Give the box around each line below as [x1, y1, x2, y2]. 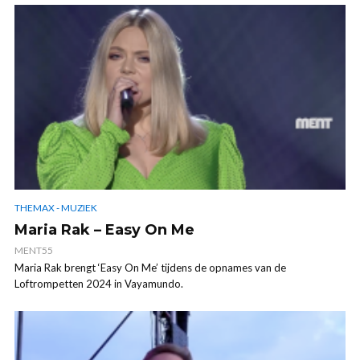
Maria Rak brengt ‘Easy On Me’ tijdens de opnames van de [14, 260, 286, 274]
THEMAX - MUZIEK [14, 201, 97, 214]
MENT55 [14, 243, 53, 256]
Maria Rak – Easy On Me [14, 220, 194, 239]
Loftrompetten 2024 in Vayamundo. [14, 276, 183, 290]
